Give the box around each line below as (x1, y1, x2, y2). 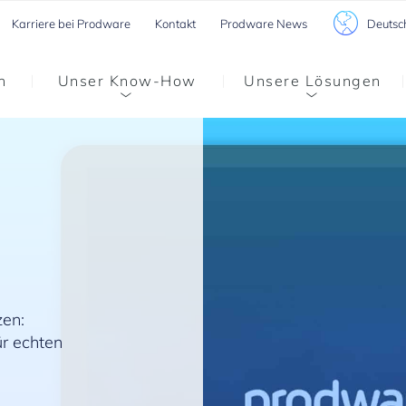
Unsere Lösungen (244, 72, 382, 90)
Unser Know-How (57, 72, 197, 90)
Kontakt (154, 16, 196, 31)
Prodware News (219, 16, 307, 31)
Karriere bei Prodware (11, 16, 130, 31)
